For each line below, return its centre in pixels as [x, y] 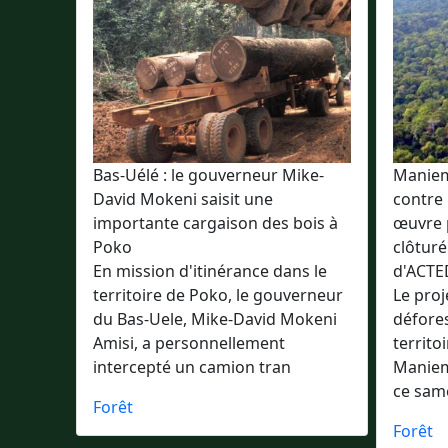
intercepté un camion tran [192, 367]
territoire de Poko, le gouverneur [218, 295]
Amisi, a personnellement [189, 343]
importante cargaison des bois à [215, 223]
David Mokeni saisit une [183, 199]
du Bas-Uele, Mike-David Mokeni [215, 319]
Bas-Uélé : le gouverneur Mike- [208, 175]
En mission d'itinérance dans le [210, 271]
